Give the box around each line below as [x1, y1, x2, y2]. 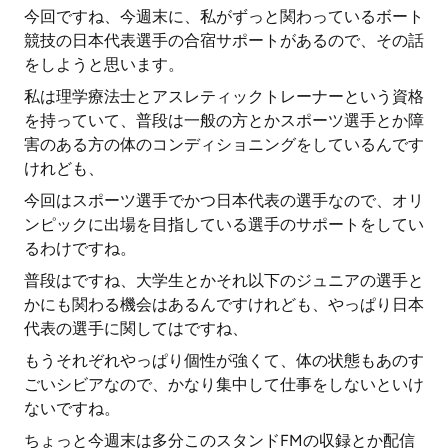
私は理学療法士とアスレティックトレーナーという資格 [24, 87, 424, 106]
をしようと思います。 [24, 55, 184, 74]
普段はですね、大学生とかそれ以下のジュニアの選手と [24, 271, 424, 290]
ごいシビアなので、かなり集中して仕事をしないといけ [24, 375, 424, 394]
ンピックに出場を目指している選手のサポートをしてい [24, 215, 424, 234]
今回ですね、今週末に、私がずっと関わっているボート [24, 7, 424, 26]
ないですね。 [24, 399, 120, 418]
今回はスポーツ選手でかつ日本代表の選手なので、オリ [24, 191, 424, 210]
